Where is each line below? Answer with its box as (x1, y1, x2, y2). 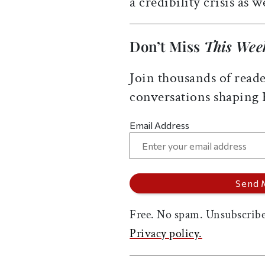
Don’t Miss (130, 37, 204, 56)
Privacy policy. (130, 226, 202, 242)
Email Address (130, 119, 190, 131)
